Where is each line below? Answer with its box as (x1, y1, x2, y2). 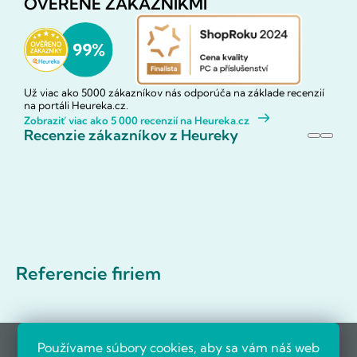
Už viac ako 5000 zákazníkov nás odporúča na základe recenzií (24, 86, 324, 100)
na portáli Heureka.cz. (24, 99, 128, 112)
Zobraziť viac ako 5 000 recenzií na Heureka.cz (24, 114, 249, 127)
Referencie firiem (16, 262, 161, 285)
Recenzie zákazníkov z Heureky (24, 126, 238, 145)
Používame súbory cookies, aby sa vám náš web (37, 339, 320, 355)
